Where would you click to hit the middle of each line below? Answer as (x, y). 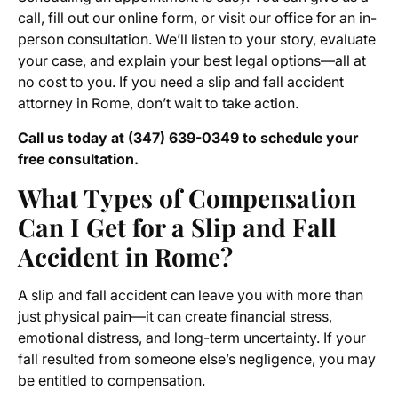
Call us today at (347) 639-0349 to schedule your (188, 138)
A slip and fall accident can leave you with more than (191, 295)
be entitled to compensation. (111, 381)
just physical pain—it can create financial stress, (175, 317)
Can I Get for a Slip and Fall (177, 227)
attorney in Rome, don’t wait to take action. (158, 103)
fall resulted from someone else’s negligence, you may (197, 359)
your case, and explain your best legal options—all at (192, 61)
